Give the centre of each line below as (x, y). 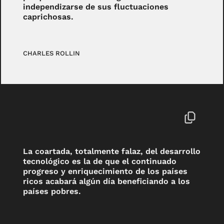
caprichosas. (48, 16)
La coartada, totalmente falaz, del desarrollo (112, 151)
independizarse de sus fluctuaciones (96, 6)
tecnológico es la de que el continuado (100, 161)
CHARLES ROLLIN (52, 53)
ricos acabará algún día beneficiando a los (107, 181)
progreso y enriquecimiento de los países (105, 171)
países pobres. (52, 191)
